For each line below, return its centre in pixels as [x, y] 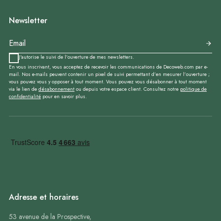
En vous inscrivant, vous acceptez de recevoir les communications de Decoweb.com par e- [108, 67]
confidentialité [25, 96]
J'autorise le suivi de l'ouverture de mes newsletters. [76, 57]
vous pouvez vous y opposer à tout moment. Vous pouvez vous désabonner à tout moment [108, 82]
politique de [193, 89]
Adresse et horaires [44, 197]
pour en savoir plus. [64, 96]
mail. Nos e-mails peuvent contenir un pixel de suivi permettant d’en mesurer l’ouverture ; [109, 74]
